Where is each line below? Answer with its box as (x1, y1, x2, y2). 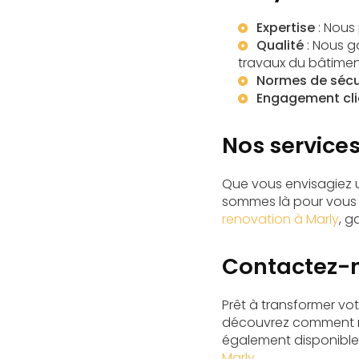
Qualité (256, 36, 304, 54)
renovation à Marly (222, 210, 339, 228)
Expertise (256, 18, 315, 37)
